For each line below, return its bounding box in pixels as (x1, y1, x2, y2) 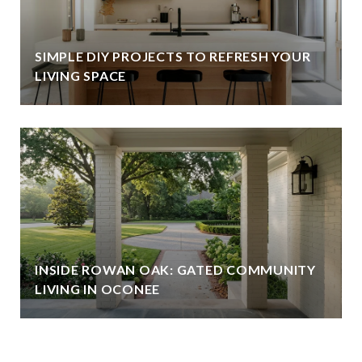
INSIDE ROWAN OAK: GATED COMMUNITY (35, 261, 316, 277)
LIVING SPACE (35, 67, 126, 83)
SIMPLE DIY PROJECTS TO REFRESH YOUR (35, 48, 311, 64)
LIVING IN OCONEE (35, 280, 160, 297)
